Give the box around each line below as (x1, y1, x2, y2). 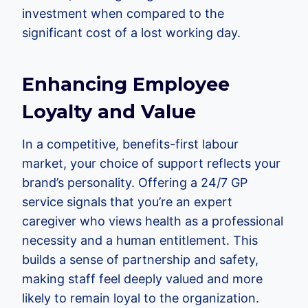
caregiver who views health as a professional (22, 214, 283, 229)
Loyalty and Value (22, 100, 196, 123)
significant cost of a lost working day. (22, 25, 241, 41)
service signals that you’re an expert (22, 195, 232, 210)
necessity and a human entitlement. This (22, 233, 258, 248)
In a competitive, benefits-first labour (22, 137, 239, 152)
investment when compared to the (22, 6, 224, 21)
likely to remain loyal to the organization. (22, 291, 259, 306)
